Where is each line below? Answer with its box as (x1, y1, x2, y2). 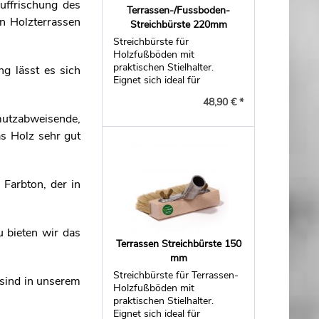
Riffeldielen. (113, 86, 165, 100)
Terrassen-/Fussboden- (127, 4, 231, 17)
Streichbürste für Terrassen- (113, 268, 239, 282)
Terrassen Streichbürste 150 (115, 237, 241, 251)
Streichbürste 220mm (130, 18, 227, 31)
